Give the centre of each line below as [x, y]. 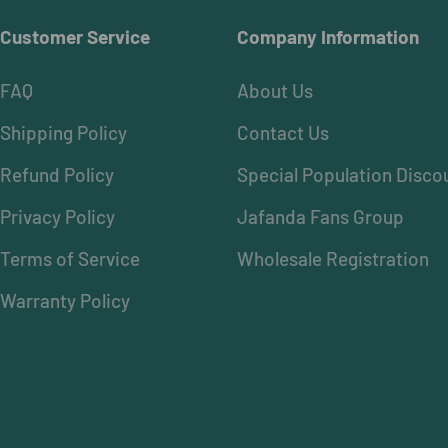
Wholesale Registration [333, 258]
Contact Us [283, 132]
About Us [275, 90]
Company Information [328, 36]
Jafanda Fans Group [321, 216]
